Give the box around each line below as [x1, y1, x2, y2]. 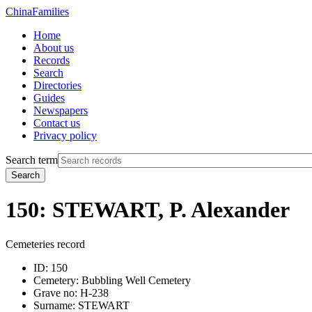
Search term [6, 154, 58, 166]
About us [33, 42, 74, 54]
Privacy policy [33, 130, 97, 141]
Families [32, 6, 69, 17]
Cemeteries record [6, 237, 85, 250]
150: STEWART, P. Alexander [6, 197, 290, 223]
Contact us [33, 117, 80, 129]
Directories [33, 79, 81, 91]
